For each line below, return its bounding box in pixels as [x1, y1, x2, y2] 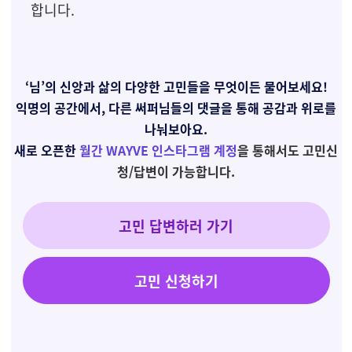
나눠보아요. [145, 119, 207, 138]
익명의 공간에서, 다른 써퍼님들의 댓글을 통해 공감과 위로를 [16, 98, 336, 117]
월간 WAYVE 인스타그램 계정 [79, 141, 237, 159]
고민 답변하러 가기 [119, 215, 233, 236]
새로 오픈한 [14, 141, 76, 159]
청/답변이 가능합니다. [117, 162, 235, 181]
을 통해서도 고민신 [237, 141, 338, 159]
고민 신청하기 [134, 270, 218, 291]
